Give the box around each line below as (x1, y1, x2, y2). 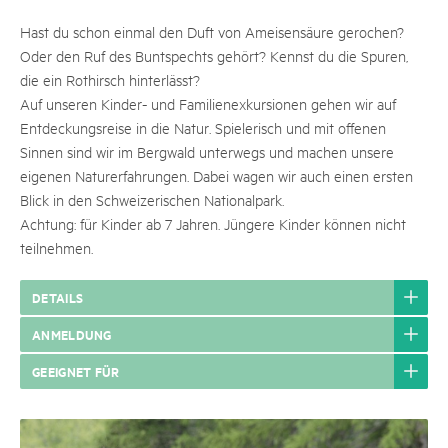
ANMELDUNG (32, 324, 112, 344)
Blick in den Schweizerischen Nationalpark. (20, 190, 284, 209)
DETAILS (32, 287, 84, 307)
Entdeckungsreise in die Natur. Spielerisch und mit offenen (20, 118, 386, 137)
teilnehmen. (20, 238, 93, 257)
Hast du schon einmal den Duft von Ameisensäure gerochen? (20, 22, 404, 41)
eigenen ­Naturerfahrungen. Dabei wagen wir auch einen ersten (20, 166, 413, 185)
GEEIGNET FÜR (32, 361, 120, 381)
